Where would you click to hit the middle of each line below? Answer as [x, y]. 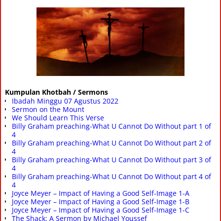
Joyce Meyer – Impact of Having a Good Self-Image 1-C [101, 210]
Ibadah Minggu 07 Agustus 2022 [65, 101]
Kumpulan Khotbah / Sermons [56, 92]
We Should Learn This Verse [58, 117]
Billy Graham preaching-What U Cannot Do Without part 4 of [111, 176]
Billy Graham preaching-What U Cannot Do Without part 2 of [111, 143]
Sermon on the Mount [48, 109]
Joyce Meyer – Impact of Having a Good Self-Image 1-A [101, 193]
